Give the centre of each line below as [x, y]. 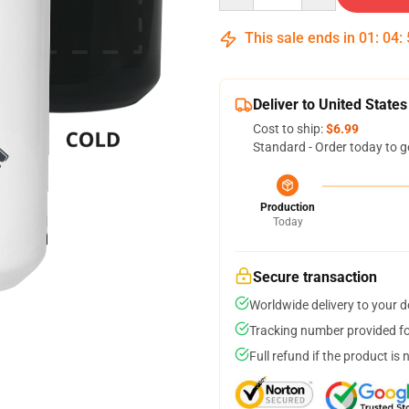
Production [288, 207]
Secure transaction [315, 277]
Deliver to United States [330, 105]
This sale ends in [300, 38]
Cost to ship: [289, 129]
